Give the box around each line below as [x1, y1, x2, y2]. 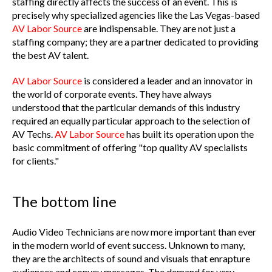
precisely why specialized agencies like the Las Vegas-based [12, 8, 260, 21]
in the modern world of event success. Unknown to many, [12, 239, 245, 251]
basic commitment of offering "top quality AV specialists [12, 141, 248, 153]
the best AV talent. [12, 49, 89, 61]
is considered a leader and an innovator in [82, 74, 253, 86]
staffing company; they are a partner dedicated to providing [12, 35, 259, 47]
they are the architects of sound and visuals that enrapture [12, 252, 250, 264]
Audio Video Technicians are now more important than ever [12, 225, 256, 237]
